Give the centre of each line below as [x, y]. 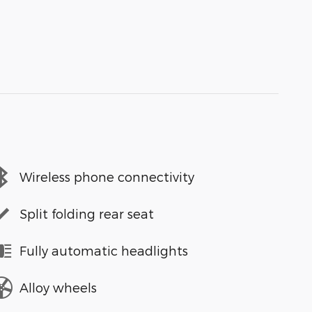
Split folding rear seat [87, 213]
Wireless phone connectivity [107, 177]
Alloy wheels [58, 287]
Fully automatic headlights [104, 250]
